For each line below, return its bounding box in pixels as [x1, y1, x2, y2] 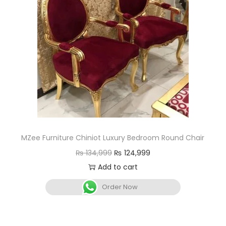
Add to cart [97, 161, 138, 172]
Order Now [102, 182, 138, 192]
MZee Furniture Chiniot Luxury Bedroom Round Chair [21, 132, 205, 143]
